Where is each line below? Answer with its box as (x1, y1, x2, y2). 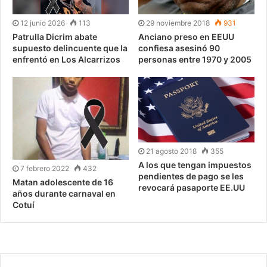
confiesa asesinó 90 (138, 42, 220, 53)
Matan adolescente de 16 (13, 177, 113, 188)
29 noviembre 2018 (146, 18, 210, 27)
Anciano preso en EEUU (138, 31, 234, 42)
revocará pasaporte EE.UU (138, 182, 245, 193)
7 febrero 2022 (20, 164, 69, 173)
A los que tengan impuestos (138, 159, 252, 170)
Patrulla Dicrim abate (13, 31, 97, 42)
